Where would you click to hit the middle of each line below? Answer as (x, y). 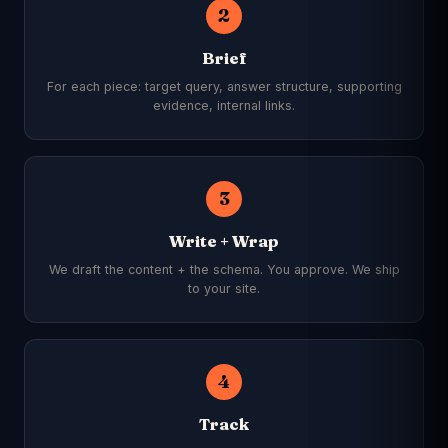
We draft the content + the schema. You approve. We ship (224, 269)
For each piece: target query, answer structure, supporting (224, 86)
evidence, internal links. (224, 105)
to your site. (224, 288)
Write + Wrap (224, 241)
